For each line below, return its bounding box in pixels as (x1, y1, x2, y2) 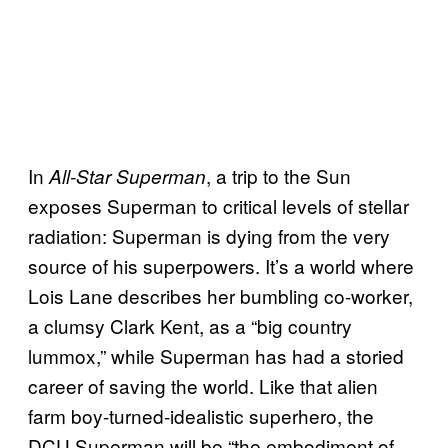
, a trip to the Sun (206, 161, 351, 189)
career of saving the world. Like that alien (28, 371, 378, 399)
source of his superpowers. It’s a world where (28, 251, 414, 279)
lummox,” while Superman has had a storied (28, 341, 404, 369)
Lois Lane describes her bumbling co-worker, (28, 281, 413, 309)
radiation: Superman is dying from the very (28, 221, 390, 249)
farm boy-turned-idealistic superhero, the (28, 401, 374, 429)
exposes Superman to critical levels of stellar (28, 191, 409, 219)
